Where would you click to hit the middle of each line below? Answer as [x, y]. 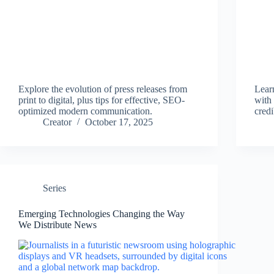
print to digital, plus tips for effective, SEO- [102, 100]
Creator [57, 122]
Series [54, 188]
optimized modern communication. [85, 111]
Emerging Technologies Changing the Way [102, 214]
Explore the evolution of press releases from [103, 89]
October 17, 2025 [119, 122]
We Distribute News [57, 225]
